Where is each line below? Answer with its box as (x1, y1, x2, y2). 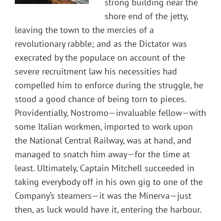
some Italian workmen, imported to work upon (15, 121, 193, 133)
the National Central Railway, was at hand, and (15, 135, 191, 147)
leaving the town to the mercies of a (15, 24, 154, 36)
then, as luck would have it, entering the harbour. (15, 204, 202, 216)
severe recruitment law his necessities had (15, 66, 177, 77)
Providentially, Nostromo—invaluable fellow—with (15, 107, 206, 119)
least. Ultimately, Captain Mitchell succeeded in (15, 162, 194, 174)
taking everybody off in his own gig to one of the (15, 176, 203, 188)
